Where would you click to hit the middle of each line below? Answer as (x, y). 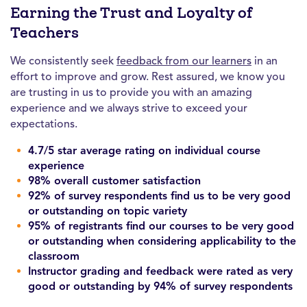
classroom (54, 256)
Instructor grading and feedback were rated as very (160, 271)
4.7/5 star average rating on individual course (144, 150)
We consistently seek (63, 61)
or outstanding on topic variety (108, 210)
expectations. (44, 124)
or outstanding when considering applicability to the (162, 241)
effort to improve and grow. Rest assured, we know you (148, 76)
